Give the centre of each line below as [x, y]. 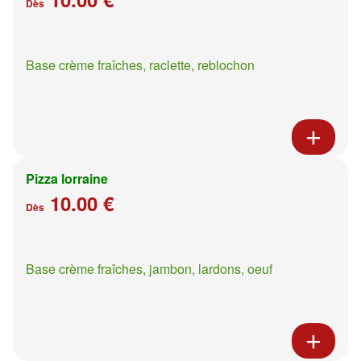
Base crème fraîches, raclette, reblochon [140, 64]
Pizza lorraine [67, 178]
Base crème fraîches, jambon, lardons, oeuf [149, 268]
